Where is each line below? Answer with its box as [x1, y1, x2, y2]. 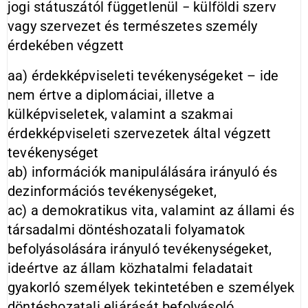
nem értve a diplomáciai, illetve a [8, 87, 214, 103]
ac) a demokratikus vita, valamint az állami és [8, 202, 295, 219]
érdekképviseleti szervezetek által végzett [8, 125, 272, 142]
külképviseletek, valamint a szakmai [8, 106, 234, 122]
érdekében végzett [8, 37, 124, 54]
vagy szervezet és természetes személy [8, 18, 258, 34]
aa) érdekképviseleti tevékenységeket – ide [8, 67, 279, 84]
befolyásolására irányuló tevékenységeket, [8, 241, 272, 257]
